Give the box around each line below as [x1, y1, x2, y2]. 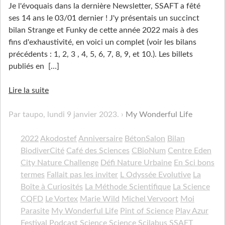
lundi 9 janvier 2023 [47, 110, 117, 119]
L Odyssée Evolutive [120, 171, 191, 179]
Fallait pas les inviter [47, 171, 118, 179]
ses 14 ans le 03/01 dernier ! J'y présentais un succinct [9, 14, 199, 23]
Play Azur [175, 207, 208, 215]
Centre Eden [168, 147, 211, 155]
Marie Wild [80, 195, 120, 203]
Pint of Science [120, 207, 173, 215]
